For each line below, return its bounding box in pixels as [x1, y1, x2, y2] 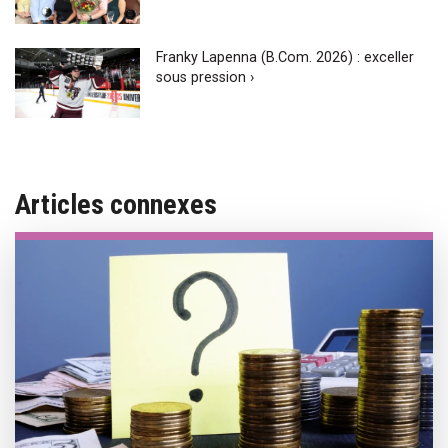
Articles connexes [15, 188, 217, 222]
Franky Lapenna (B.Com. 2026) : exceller [156, 48, 415, 66]
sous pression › [156, 68, 255, 86]
